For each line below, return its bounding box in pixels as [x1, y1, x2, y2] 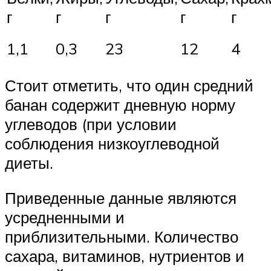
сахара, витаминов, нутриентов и [5, 246, 244, 266]
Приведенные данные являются [5, 188, 237, 207]
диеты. [5, 153, 53, 173]
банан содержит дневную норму [5, 95, 235, 115]
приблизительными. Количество [5, 226, 238, 246]
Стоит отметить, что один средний [5, 76, 253, 96]
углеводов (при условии [5, 114, 177, 134]
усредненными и [5, 207, 125, 227]
